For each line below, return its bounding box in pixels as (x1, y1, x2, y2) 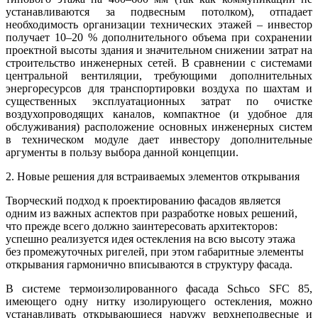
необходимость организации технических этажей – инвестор (6, 18, 312, 31)
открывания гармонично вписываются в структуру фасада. (6, 258, 292, 270)
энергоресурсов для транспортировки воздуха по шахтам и (6, 82, 312, 94)
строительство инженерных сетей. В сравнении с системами (6, 56, 312, 69)
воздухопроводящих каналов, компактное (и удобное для (6, 107, 312, 120)
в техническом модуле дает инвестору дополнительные (6, 133, 312, 146)
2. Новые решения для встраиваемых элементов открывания (6, 170, 300, 182)
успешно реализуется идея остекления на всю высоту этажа (6, 232, 295, 245)
